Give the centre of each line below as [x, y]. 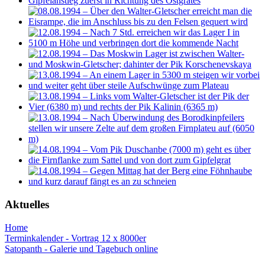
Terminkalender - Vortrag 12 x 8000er [75, 238]
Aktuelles [27, 204]
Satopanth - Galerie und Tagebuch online [81, 248]
